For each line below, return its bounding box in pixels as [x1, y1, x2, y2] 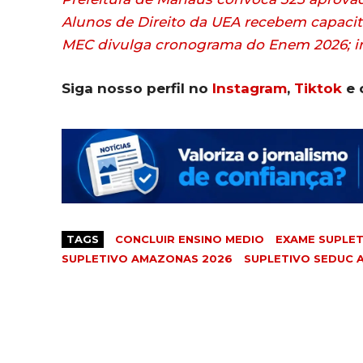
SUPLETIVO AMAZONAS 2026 [62, 252, 233, 266]
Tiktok [294, 79, 342, 96]
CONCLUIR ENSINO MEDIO [115, 233, 264, 246]
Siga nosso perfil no [62, 79, 212, 96]
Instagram [212, 79, 287, 96]
